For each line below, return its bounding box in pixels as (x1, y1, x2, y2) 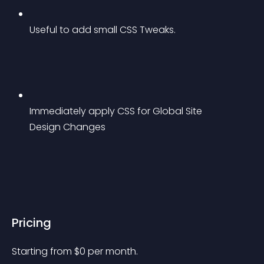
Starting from (12, 245, 74, 258)
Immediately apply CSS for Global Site (29, 104, 204, 118)
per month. (88, 245, 138, 258)
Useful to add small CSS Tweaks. (29, 23, 176, 37)
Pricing (12, 214, 51, 231)
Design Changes (29, 120, 105, 134)
